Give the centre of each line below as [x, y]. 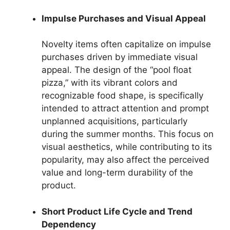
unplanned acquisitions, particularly [114, 121]
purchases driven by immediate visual [120, 57]
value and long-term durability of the [117, 172]
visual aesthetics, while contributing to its [127, 147]
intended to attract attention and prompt [125, 108]
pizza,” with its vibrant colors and [110, 83]
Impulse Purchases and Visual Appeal [124, 18]
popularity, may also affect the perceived [126, 160]
